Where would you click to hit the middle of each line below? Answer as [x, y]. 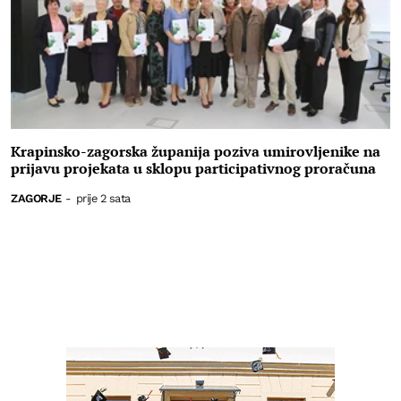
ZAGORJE [36, 198]
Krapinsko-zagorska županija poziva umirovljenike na [196, 151]
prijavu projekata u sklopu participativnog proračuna [193, 168]
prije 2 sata [103, 198]
